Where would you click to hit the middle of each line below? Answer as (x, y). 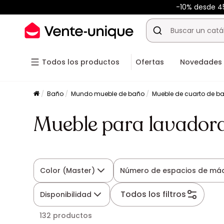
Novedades (201, 62)
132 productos (66, 215)
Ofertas (150, 62)
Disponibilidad (66, 194)
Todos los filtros (153, 194)
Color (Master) (68, 170)
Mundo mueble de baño (108, 94)
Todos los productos (81, 62)
